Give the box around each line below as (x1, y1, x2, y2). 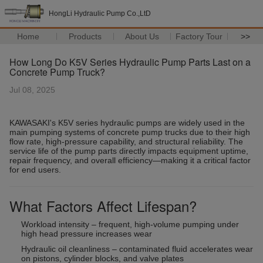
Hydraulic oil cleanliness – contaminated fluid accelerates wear (21, 244, 253, 254)
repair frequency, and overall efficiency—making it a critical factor (9, 156, 251, 165)
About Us (125, 32, 160, 41)
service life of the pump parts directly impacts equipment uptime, (9, 146, 248, 156)
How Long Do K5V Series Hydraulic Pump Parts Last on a (9, 55, 251, 69)
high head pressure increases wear (21, 229, 152, 238)
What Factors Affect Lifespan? (9, 195, 197, 216)
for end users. (9, 165, 61, 174)
